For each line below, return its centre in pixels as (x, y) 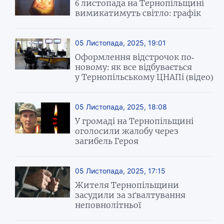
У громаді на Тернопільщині (134, 121)
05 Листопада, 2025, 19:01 (121, 42)
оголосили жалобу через (127, 131)
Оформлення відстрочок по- (135, 57)
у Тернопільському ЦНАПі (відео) (144, 77)
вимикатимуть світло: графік (138, 13)
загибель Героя (107, 141)
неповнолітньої (108, 205)
